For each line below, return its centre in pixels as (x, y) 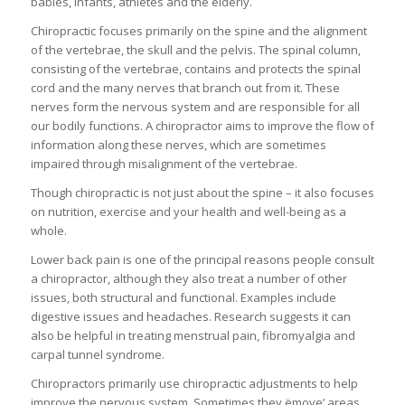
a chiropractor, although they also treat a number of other (188, 279)
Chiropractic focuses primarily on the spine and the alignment (198, 31)
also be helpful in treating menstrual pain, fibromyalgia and (193, 336)
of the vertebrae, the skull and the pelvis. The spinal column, (195, 50)
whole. (48, 231)
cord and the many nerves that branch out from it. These (185, 88)
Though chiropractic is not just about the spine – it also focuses (202, 193)
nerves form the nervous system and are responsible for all (195, 107)
